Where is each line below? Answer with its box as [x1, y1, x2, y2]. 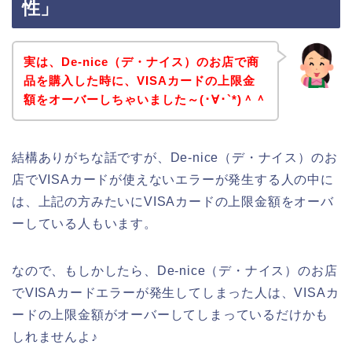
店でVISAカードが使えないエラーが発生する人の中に [12, 172, 334, 186]
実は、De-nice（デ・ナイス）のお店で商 [23, 54, 259, 68]
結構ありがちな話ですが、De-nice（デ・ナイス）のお [12, 150, 338, 164]
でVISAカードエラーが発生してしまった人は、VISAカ [12, 285, 339, 299]
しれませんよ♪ [12, 329, 98, 343]
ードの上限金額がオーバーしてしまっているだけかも [12, 307, 329, 321]
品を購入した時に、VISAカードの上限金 [23, 73, 255, 87]
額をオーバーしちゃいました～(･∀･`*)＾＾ [23, 92, 267, 106]
